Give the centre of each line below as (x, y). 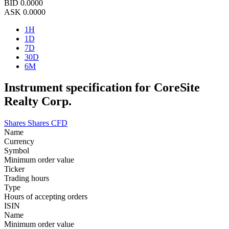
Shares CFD (48, 123)
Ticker (14, 169)
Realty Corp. (38, 101)
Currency (19, 142)
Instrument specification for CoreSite (102, 88)
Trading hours (27, 178)
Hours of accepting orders (46, 197)
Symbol (17, 151)
